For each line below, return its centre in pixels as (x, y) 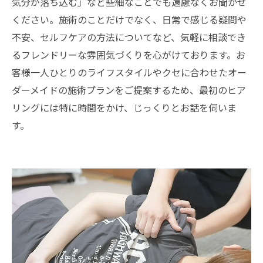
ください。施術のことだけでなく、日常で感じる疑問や (129, 19)
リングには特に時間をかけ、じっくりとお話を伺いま (124, 107)
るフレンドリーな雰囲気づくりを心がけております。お (129, 54)
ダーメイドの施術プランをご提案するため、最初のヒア (129, 90)
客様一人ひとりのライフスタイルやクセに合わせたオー (129, 72)
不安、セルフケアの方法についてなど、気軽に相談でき (129, 37)
